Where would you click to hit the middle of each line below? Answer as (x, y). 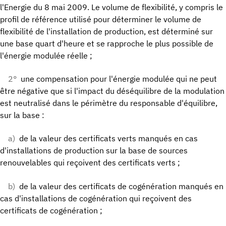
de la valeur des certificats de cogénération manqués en (121, 186)
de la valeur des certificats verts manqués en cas (108, 138)
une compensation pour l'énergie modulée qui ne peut (119, 79)
